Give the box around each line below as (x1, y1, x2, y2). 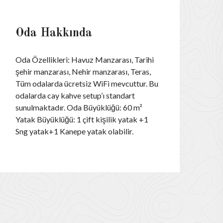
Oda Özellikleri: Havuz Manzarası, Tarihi (15, 55, 154, 64)
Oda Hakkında (15, 27, 92, 39)
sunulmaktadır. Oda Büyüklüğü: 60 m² (15, 103, 142, 112)
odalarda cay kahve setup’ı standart (15, 91, 135, 100)
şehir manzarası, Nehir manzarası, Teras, (15, 67, 151, 76)
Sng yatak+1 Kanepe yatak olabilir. (15, 126, 133, 136)
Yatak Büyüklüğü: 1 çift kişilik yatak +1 (15, 114, 148, 124)
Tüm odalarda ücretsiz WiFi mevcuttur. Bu (15, 79, 158, 88)
